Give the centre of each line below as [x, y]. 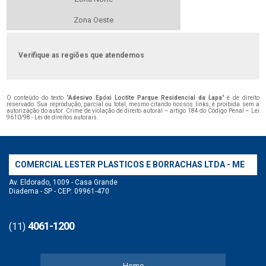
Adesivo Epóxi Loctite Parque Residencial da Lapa [145, 97]
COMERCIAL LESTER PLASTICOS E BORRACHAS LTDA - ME [130, 164]
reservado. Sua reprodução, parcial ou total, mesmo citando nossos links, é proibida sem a [133, 104]
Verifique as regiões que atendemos [82, 55]
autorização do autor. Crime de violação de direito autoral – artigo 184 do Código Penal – [129, 110]
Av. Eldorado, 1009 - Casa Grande [63, 182]
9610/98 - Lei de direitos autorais [52, 117]
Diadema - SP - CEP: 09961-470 [59, 191]
